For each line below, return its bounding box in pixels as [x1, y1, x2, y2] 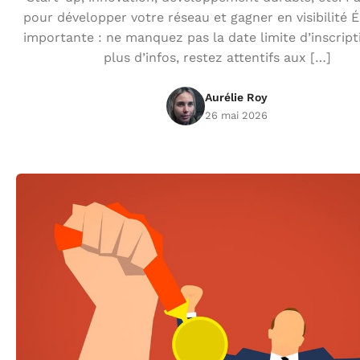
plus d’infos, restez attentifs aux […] [103, 50, 331, 65]
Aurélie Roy [205, 90, 268, 104]
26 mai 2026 [205, 108, 268, 121]
